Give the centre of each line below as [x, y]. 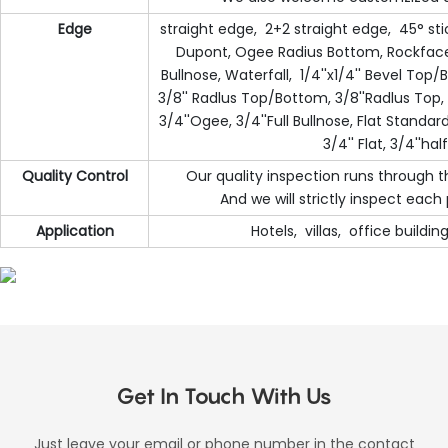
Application [74, 230]
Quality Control [74, 175]
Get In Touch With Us [224, 395]
